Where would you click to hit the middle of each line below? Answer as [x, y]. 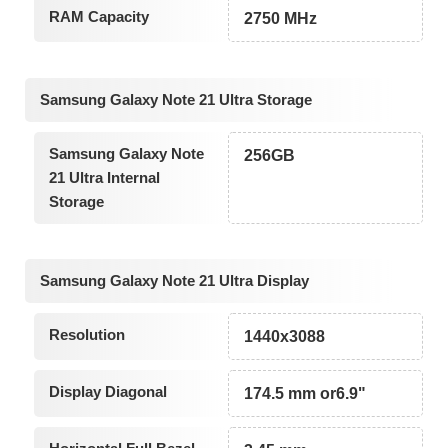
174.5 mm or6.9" [305, 394]
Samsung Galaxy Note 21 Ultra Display [174, 281]
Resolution [86, 335]
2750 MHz [281, 19]
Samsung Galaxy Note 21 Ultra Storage [176, 99]
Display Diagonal [107, 392]
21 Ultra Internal [104, 177]
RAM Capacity [98, 17]
